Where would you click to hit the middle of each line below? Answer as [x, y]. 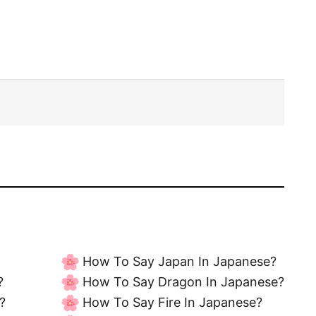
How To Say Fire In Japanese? [172, 302]
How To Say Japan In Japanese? [180, 261]
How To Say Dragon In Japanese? [183, 281]
